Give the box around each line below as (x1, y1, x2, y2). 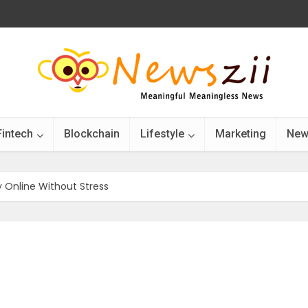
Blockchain (64, 127, 120, 140)
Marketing (215, 127, 266, 140)
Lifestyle (140, 127, 184, 140)
